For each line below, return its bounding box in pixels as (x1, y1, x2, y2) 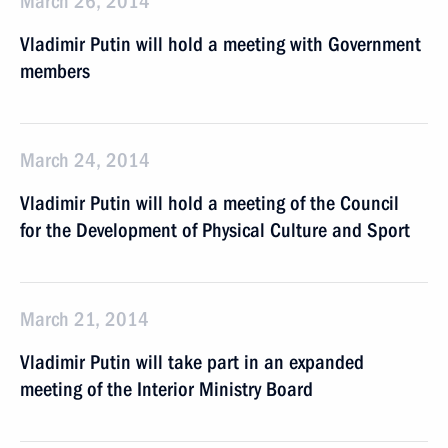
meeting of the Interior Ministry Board (20, 377, 313, 401)
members (20, 59, 90, 83)
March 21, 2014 (20, 307, 149, 331)
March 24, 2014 (20, 148, 150, 172)
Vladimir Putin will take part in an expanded (20, 350, 364, 374)
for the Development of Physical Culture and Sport (20, 218, 410, 242)
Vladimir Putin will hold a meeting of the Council (20, 191, 399, 215)
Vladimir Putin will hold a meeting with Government (20, 32, 421, 56)
